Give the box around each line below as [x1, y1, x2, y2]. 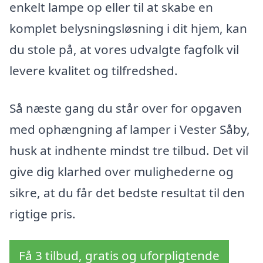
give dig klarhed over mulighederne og [9, 163, 234, 180]
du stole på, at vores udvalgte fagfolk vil [9, 41, 239, 58]
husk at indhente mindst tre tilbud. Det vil [9, 141, 248, 159]
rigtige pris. [9, 205, 76, 222]
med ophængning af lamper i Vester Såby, [9, 120, 250, 137]
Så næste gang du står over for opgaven [9, 99, 242, 116]
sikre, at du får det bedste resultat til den [9, 184, 245, 201]
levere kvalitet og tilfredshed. [9, 62, 178, 79]
